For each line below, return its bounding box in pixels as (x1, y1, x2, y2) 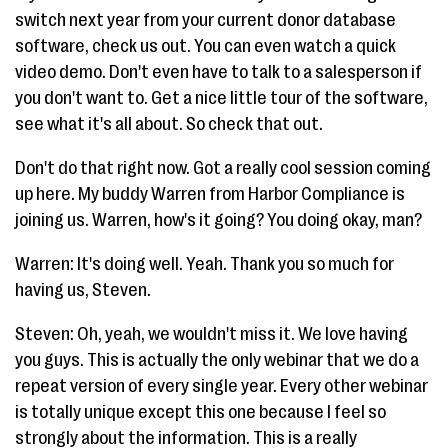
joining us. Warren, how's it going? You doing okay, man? (15, 210, 422, 230)
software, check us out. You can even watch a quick (15, 36, 396, 56)
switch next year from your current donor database (15, 10, 396, 30)
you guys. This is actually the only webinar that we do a (15, 350, 419, 370)
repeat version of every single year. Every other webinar (15, 376, 428, 396)
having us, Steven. (15, 280, 151, 300)
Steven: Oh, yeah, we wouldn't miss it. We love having (15, 324, 408, 344)
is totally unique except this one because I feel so (15, 402, 386, 422)
